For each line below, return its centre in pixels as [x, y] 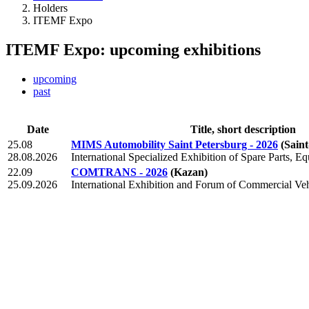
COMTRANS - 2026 [119, 172]
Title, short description [243, 129]
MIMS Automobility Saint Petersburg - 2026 [175, 144]
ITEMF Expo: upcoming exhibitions [133, 49]
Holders [50, 8]
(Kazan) [189, 172]
